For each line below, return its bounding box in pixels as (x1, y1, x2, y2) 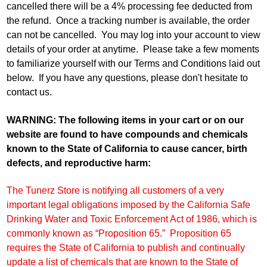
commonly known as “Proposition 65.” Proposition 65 (6, 228, 231, 239)
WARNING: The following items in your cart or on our (6, 114, 244, 125)
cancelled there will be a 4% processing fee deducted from (6, 1, 252, 12)
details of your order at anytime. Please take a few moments (6, 44, 259, 55)
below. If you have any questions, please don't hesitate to (6, 73, 248, 83)
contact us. (6, 87, 52, 98)
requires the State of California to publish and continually (6, 243, 245, 253)
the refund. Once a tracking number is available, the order (6, 15, 250, 26)
